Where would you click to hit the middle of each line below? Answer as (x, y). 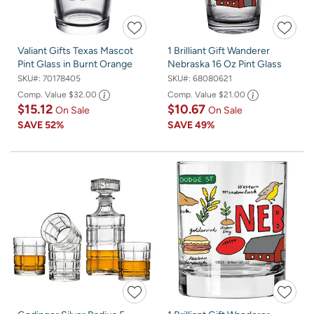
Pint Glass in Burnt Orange (75, 64)
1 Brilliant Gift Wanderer (219, 51)
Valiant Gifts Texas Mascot (75, 51)
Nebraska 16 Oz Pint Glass (225, 64)
